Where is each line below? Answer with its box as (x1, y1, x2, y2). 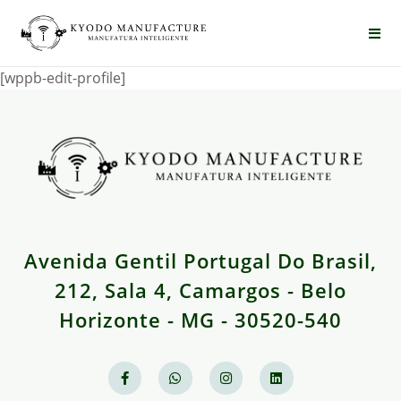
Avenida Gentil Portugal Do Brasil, (24, 246, 377, 274)
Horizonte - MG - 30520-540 (59, 305, 342, 333)
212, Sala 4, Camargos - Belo (55, 276, 346, 303)
